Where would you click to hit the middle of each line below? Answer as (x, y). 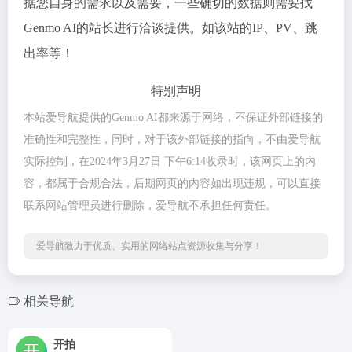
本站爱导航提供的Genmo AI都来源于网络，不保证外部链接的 (173, 117)
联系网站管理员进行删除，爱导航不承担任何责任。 (150, 205)
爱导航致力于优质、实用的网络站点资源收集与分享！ (149, 246)
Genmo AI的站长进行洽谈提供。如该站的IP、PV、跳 (170, 28)
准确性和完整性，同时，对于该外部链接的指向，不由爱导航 (172, 139)
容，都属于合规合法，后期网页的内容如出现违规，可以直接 (172, 183)
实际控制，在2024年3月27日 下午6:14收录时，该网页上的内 (170, 161)
